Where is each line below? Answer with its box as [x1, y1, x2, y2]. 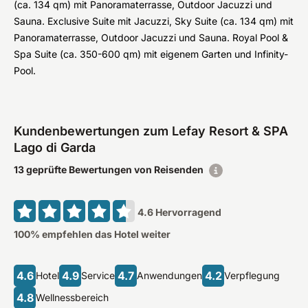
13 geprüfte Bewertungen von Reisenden [14, 164, 203, 175]
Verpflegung [224, 269, 280, 281]
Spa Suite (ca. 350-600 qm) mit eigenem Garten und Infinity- [14, 48, 288, 60]
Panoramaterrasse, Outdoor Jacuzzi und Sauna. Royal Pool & [14, 32, 288, 43]
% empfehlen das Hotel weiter [30, 228, 170, 240]
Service [81, 269, 115, 281]
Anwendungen [137, 269, 202, 281]
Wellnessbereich [36, 291, 109, 303]
